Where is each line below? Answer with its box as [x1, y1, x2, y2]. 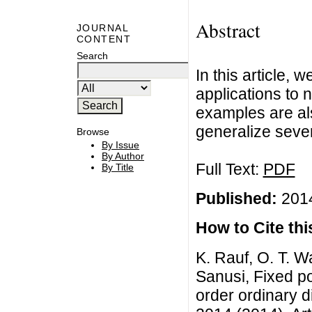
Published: [195, 189, 277, 208]
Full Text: [195, 159, 263, 178]
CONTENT [77, 33, 132, 45]
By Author [102, 150, 144, 162]
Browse [77, 125, 109, 137]
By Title [102, 162, 134, 173]
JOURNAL [77, 22, 129, 34]
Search [77, 49, 108, 61]
